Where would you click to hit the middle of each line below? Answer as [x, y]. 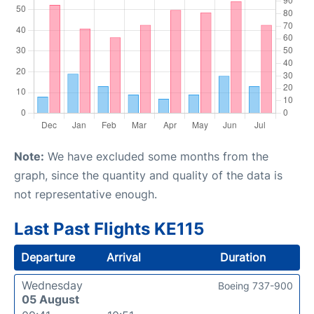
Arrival [124, 257]
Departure [48, 257]
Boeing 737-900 [255, 285]
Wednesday [52, 285]
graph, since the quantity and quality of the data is [148, 175]
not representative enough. [86, 194]
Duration [243, 257]
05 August [50, 299]
